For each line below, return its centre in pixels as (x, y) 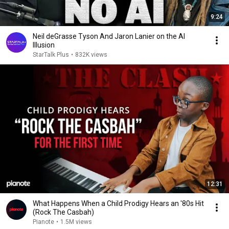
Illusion (44, 45)
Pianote (43, 222)
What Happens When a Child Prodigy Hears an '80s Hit (118, 203)
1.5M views (76, 222)
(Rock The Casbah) (63, 212)
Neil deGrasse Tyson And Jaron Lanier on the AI (109, 36)
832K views (91, 55)
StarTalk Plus (51, 55)
